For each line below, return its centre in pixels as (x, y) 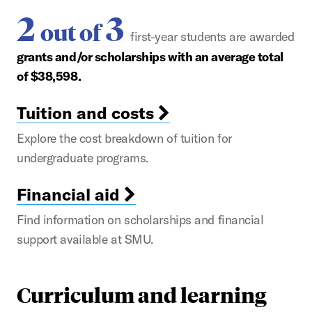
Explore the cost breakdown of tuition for (124, 138)
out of (71, 33)
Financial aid (70, 194)
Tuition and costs (87, 112)
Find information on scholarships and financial (140, 219)
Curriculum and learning (142, 294)
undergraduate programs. (83, 157)
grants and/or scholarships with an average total (150, 56)
